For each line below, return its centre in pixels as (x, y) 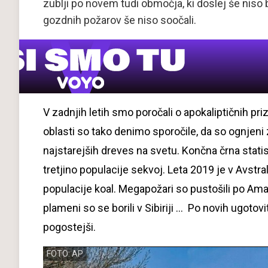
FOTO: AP (65, 254)
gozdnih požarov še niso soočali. (120, 20)
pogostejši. (71, 227)
